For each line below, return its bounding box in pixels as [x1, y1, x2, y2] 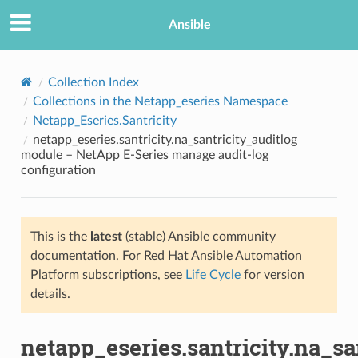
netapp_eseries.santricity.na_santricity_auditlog [32, 133, 297, 146]
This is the [30, 229, 90, 243]
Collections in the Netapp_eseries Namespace [32, 94, 288, 108]
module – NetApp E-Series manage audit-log [20, 148, 268, 161]
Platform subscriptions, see [30, 268, 185, 281]
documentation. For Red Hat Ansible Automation [30, 249, 302, 262]
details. [30, 287, 70, 300]
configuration [20, 163, 96, 177]
